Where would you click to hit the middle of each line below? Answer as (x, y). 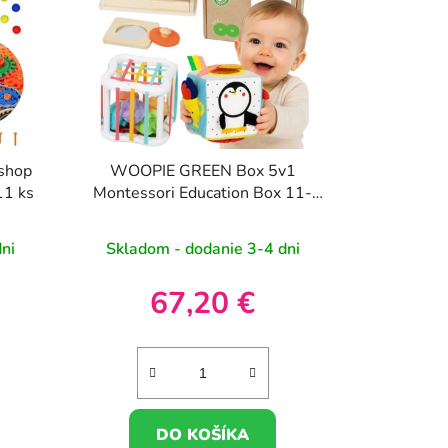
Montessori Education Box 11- (203, 193)
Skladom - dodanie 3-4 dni (202, 249)
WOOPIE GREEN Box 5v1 (202, 171)
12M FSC (202, 215)
